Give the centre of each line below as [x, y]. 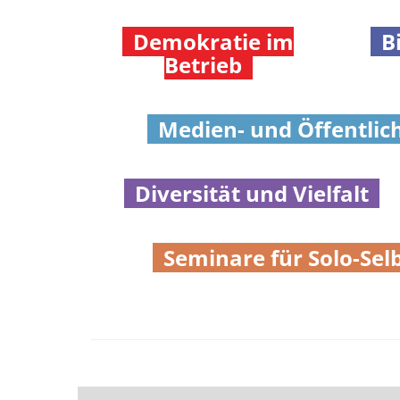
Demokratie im [214, 42]
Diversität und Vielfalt [252, 193]
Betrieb [208, 65]
